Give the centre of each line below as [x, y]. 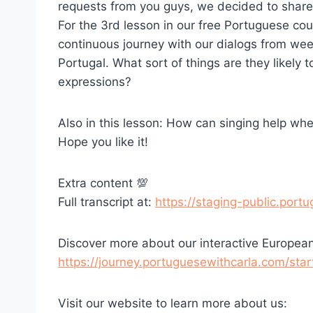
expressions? [95, 81]
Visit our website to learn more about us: [173, 303]
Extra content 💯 [103, 183]
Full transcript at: [107, 202]
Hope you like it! [103, 141]
